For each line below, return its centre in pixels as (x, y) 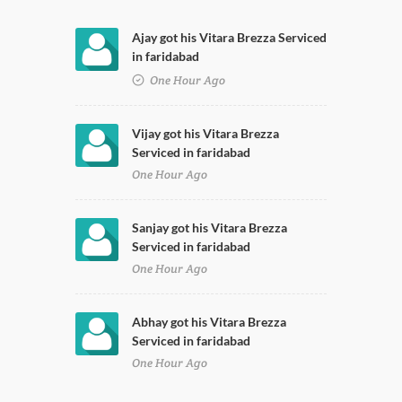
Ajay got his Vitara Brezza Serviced (229, 37)
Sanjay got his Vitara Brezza (210, 227)
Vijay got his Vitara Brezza (205, 133)
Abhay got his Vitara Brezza (209, 322)
